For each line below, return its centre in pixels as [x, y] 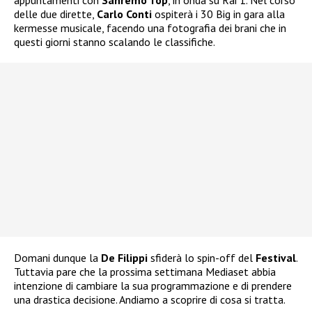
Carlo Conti [124, 14]
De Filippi [124, 258]
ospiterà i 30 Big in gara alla [218, 14]
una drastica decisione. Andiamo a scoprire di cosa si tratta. [150, 300]
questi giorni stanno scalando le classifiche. [115, 42]
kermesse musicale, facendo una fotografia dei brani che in [150, 28]
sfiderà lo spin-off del [202, 258]
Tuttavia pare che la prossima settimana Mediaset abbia [145, 272]
